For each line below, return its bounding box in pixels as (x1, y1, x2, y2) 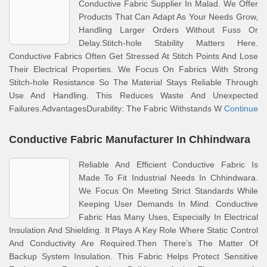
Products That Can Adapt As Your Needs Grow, (79, 12, 258, 21)
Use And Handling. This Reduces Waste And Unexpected (9, 91, 258, 100)
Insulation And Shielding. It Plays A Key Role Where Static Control (9, 225, 258, 235)
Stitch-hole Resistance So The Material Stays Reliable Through (9, 77, 258, 87)
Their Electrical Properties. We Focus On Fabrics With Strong (9, 64, 258, 74)
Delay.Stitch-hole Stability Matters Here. (79, 38, 258, 48)
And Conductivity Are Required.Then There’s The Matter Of (9, 238, 258, 248)
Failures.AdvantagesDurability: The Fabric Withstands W (9, 104, 224, 113)
